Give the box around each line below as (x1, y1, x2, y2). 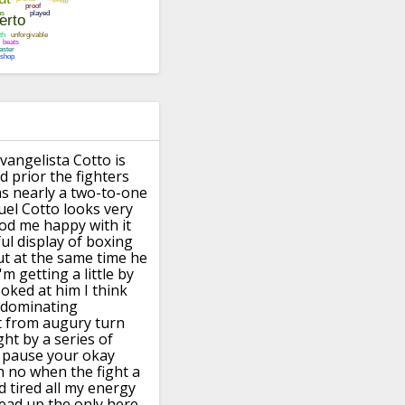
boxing (86, 231, 133, 252)
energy (88, 378, 136, 399)
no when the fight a (8, 362, 140, 382)
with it (89, 215, 131, 236)
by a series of (23, 329, 113, 350)
